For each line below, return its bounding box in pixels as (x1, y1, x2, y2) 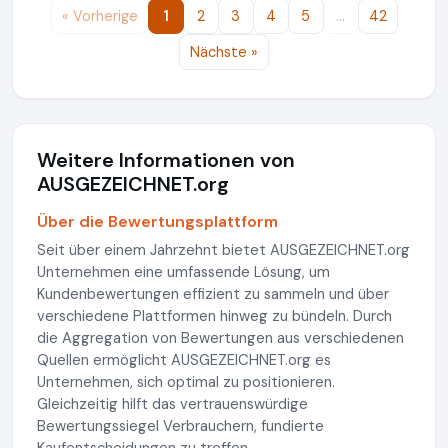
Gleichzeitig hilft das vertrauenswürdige (37, 394, 308, 414)
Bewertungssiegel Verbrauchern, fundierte (37, 416, 324, 436)
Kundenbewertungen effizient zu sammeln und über (37, 284, 389, 304)
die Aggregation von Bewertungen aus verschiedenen (37, 328, 404, 348)
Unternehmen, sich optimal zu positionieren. (37, 372, 335, 392)
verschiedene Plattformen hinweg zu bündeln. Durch (37, 306, 392, 326)
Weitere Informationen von (37, 147, 295, 173)
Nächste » (189, 43, 258, 61)
